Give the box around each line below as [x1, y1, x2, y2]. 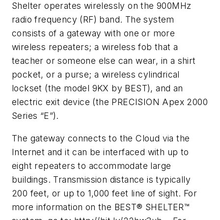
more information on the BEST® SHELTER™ [12, 201, 190, 212]
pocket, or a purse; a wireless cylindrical [12, 69, 180, 80]
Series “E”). [12, 110, 59, 121]
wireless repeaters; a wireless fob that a [12, 42, 178, 53]
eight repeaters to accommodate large [12, 160, 171, 171]
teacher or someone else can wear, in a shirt [12, 55, 196, 66]
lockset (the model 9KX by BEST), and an [12, 83, 183, 94]
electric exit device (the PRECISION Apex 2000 [12, 97, 208, 108]
